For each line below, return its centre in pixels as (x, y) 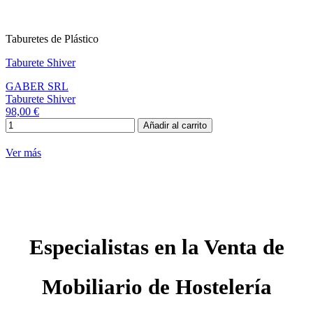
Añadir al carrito (175, 126)
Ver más (23, 153)
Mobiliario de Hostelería (156, 287)
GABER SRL (37, 87)
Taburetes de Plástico (52, 39)
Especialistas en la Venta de (156, 247)
